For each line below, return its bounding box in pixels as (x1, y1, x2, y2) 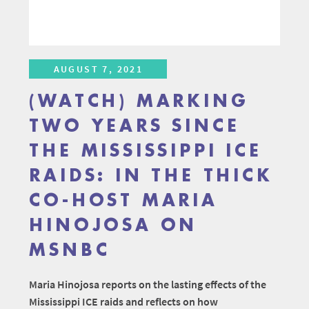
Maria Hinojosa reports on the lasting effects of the (29, 277, 267, 292)
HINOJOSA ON (29, 217, 198, 235)
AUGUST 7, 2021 (53, 63, 143, 76)
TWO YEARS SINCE (29, 118, 240, 135)
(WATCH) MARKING (29, 93, 249, 110)
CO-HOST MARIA (29, 192, 218, 210)
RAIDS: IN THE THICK (29, 168, 273, 185)
